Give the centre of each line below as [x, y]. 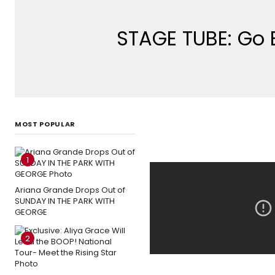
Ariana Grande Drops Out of [70, 190]
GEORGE [31, 212]
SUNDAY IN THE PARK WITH [65, 201]
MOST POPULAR [45, 124]
